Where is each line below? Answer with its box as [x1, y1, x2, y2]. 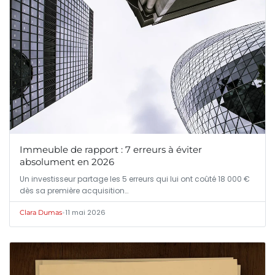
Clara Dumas [20, 208, 62, 217]
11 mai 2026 [65, 207, 106, 218]
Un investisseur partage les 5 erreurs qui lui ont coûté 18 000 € [20, 174, 250, 185]
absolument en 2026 [20, 156, 114, 168]
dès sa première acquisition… [20, 185, 128, 196]
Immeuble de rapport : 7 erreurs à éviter [20, 144, 202, 156]
